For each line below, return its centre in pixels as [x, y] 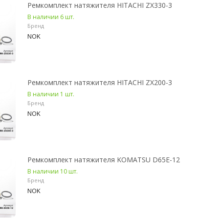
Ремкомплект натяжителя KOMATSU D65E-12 [104, 160]
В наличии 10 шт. [53, 171]
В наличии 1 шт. [51, 94]
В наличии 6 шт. [51, 17]
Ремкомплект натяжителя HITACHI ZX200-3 [100, 82]
